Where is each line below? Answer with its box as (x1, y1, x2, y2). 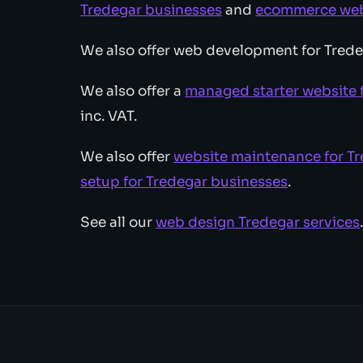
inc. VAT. (80, 107, 138, 125)
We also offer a (80, 82, 186, 100)
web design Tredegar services (156, 214, 361, 232)
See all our (80, 214, 156, 232)
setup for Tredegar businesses (80, 173, 288, 191)
